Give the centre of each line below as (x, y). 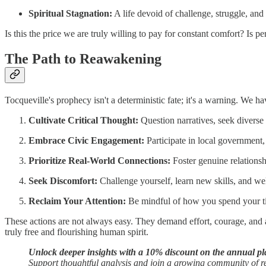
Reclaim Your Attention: (77, 201)
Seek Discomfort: (63, 181)
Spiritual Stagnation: (70, 14)
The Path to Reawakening (83, 59)
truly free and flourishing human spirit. (77, 232)
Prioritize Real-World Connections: (99, 161)
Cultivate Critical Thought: (83, 121)
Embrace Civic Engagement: (86, 141)
